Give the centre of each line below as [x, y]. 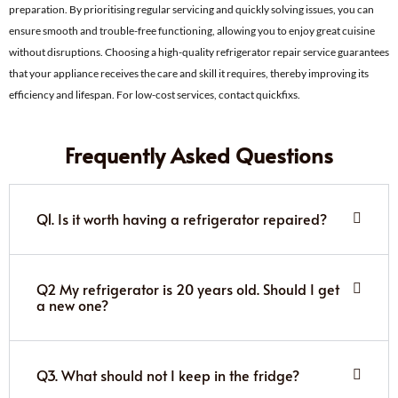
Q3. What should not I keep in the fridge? [168, 374]
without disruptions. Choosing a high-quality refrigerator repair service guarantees [199, 52]
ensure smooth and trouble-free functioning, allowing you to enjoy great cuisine [192, 30]
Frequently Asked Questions [199, 155]
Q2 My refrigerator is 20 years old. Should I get [188, 288]
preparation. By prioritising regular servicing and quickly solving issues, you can [191, 9]
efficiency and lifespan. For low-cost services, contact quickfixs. [155, 94]
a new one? [72, 304]
